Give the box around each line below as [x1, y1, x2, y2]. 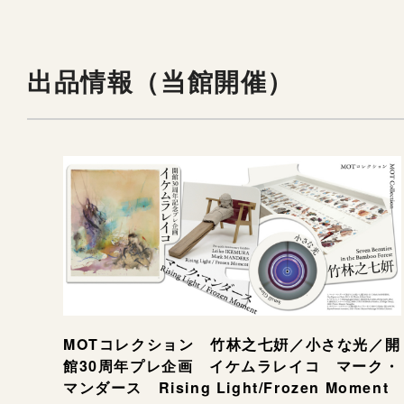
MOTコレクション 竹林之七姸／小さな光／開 [63, 333, 401, 354]
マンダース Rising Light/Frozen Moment [63, 376, 390, 398]
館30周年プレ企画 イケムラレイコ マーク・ [63, 354, 400, 376]
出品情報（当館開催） [27, 61, 294, 99]
